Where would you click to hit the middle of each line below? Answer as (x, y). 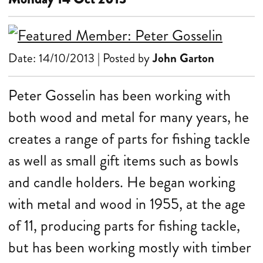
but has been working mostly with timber (130, 247)
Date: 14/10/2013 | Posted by (80, 58)
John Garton (183, 58)
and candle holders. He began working (122, 182)
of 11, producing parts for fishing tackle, (124, 226)
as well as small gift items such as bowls (123, 161)
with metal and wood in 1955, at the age (127, 204)
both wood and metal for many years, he (129, 117)
